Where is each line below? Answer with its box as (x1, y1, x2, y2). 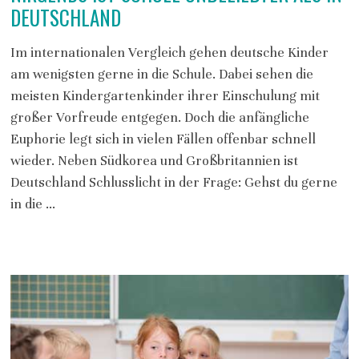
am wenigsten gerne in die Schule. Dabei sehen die (10, 66, 313, 83)
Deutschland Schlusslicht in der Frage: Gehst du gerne (10, 174, 337, 191)
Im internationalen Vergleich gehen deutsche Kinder (10, 44, 329, 61)
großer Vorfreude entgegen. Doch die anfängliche (10, 109, 309, 126)
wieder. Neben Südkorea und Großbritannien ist (10, 152, 298, 169)
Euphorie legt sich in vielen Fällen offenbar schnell (10, 131, 316, 147)
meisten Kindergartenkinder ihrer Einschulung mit (10, 87, 320, 104)
